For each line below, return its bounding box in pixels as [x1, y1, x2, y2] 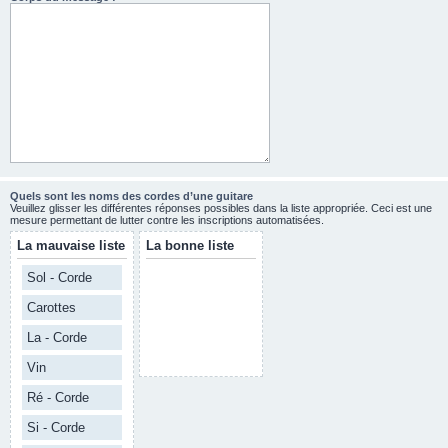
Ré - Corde [27, 390, 89, 405]
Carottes [27, 300, 76, 315]
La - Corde [27, 330, 87, 345]
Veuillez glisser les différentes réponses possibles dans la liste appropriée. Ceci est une [10, 202, 432, 214]
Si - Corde [27, 420, 85, 435]
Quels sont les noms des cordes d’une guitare [10, 190, 253, 202]
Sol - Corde [27, 270, 92, 285]
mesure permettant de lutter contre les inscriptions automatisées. [10, 214, 324, 226]
